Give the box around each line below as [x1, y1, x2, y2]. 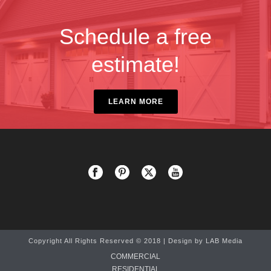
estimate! [91, 52, 180, 77]
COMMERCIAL [111, 252, 160, 261]
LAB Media [206, 237, 243, 244]
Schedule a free [59, 24, 212, 49]
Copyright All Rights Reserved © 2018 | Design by [28, 237, 206, 244]
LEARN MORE [108, 97, 163, 106]
